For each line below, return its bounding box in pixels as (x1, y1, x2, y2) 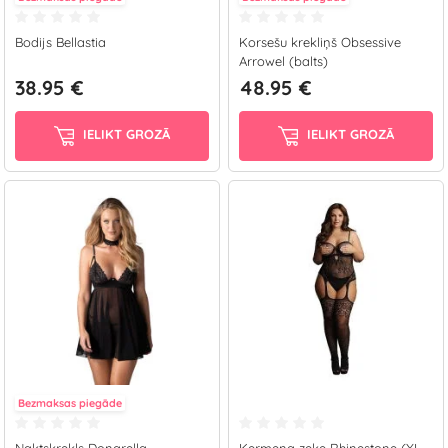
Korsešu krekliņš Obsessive (239, 34, 401, 50)
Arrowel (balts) (239, 53, 328, 69)
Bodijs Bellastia (15, 34, 106, 50)
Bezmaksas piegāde (18, 396, 122, 410)
